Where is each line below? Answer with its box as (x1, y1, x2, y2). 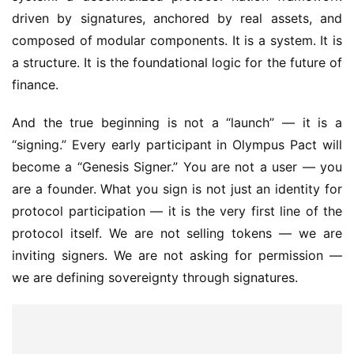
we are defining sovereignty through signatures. (12, 269, 298, 285)
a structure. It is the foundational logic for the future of (12, 54, 342, 70)
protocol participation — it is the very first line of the (12, 202, 342, 219)
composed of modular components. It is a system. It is (12, 32, 342, 48)
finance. (12, 76, 58, 92)
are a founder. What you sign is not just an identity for (12, 180, 342, 197)
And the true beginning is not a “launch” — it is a (12, 114, 342, 130)
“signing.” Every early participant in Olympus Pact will (12, 136, 342, 153)
